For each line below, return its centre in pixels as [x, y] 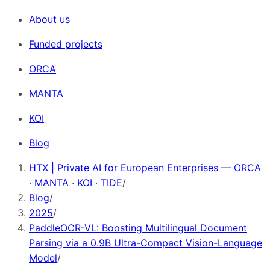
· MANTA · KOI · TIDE [76, 183]
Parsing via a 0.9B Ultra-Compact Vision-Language [146, 243]
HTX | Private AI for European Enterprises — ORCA [145, 168]
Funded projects [66, 44]
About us [49, 19]
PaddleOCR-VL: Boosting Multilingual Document [138, 228]
